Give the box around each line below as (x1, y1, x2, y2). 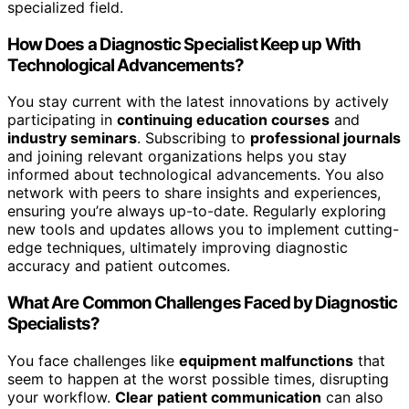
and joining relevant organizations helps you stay (7, 147, 347, 166)
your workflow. (7, 387, 115, 406)
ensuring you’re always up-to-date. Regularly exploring (7, 202, 386, 221)
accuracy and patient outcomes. (7, 257, 230, 276)
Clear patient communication (115, 387, 321, 406)
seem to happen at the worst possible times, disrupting (7, 369, 389, 388)
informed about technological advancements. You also (7, 165, 384, 184)
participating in (7, 110, 117, 130)
